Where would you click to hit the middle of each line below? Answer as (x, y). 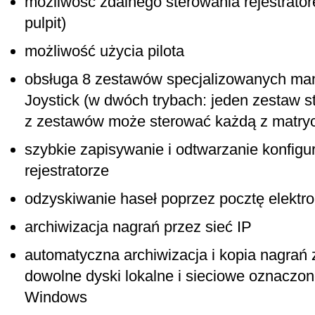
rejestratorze (67, 171)
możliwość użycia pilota (104, 51)
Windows (56, 297)
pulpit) (45, 23)
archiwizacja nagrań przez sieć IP (138, 227)
